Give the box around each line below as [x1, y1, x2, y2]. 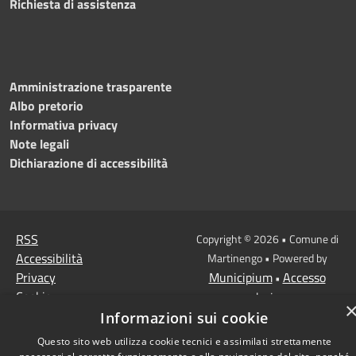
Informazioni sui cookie [100, 308, 269, 327]
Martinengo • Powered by [207, 249, 327, 266]
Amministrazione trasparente [10, 76, 172, 96]
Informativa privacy [10, 114, 118, 134]
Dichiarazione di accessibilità [10, 153, 168, 172]
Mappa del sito [16, 305, 94, 325]
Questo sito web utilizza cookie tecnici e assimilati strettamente [37, 335, 332, 348]
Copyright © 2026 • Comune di [195, 230, 339, 247]
